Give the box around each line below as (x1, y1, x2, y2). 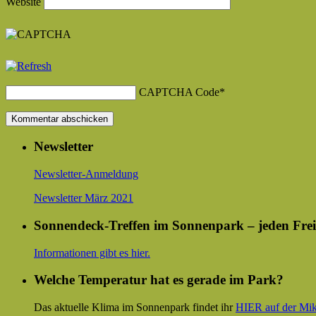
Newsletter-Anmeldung (34, 168, 138, 181)
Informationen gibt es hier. (34, 246, 150, 259)
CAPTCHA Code (139, 85, 219, 98)
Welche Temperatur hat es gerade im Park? (34, 272, 284, 288)
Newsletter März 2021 (34, 192, 133, 205)
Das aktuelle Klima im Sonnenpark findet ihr (34, 300, 236, 313)
